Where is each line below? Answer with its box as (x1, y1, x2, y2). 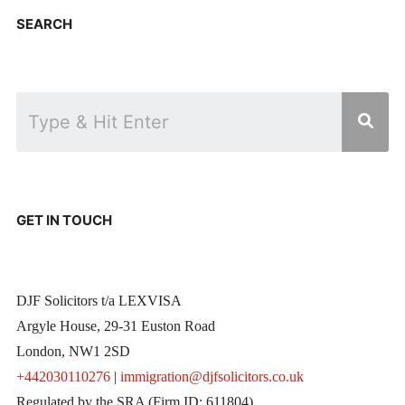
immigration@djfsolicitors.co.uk (119, 369, 304, 385)
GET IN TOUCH (15, 211, 112, 229)
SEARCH (15, 14, 72, 33)
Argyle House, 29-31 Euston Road (15, 318, 215, 334)
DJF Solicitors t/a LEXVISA (15, 293, 182, 309)
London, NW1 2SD (15, 344, 130, 360)
